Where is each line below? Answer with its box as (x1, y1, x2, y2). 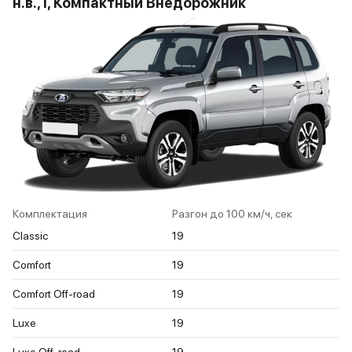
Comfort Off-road (13, 288, 95, 301)
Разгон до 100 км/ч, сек (172, 207, 292, 221)
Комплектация (13, 207, 87, 221)
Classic (13, 229, 48, 243)
